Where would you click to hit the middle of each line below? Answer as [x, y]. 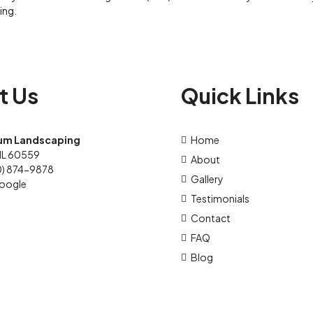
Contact [211, 218]
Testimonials [220, 199]
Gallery [208, 179]
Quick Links [240, 96]
